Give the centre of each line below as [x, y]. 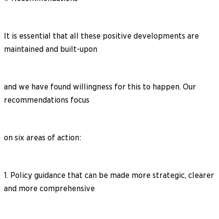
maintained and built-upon [51, 49]
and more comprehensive [49, 188]
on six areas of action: [43, 137]
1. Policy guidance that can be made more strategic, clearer [109, 175]
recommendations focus [47, 100]
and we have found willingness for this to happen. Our [100, 87]
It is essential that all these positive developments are [101, 36]
